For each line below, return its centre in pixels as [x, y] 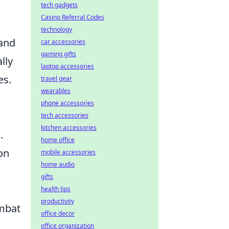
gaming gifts [59, 54]
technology [56, 29]
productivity [58, 201]
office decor [58, 213]
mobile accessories [68, 152]
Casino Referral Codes [73, 17]
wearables [56, 91]
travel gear [56, 78]
